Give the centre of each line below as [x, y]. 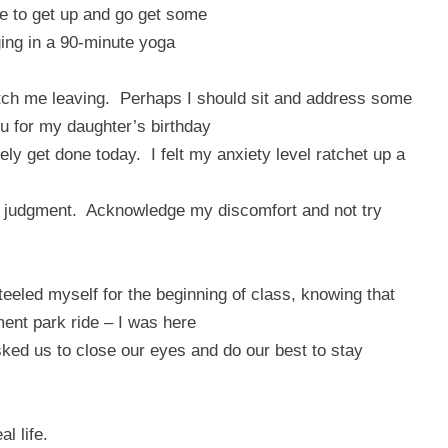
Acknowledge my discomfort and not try [234, 210]
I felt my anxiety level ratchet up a [278, 154]
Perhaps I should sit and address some [266, 98]
